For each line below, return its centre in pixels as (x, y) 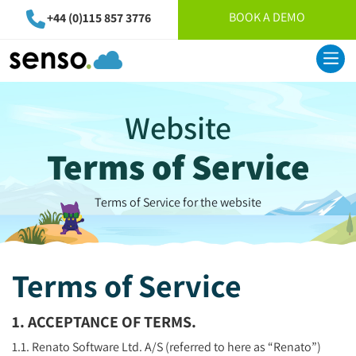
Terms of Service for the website (178, 202)
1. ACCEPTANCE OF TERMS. (104, 321)
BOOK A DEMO (267, 17)
